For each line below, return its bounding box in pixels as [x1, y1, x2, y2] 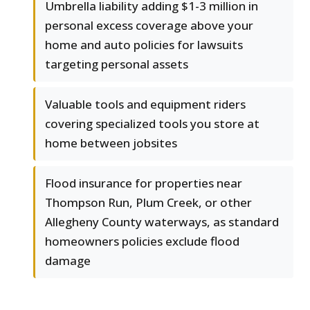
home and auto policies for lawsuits [45, 37, 243, 53]
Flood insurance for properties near [45, 175, 242, 192]
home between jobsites [45, 135, 177, 152]
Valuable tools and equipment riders [45, 96, 246, 113]
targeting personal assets [45, 56, 188, 73]
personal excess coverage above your [45, 17, 253, 34]
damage [45, 253, 91, 269]
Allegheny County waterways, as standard [45, 214, 279, 230]
